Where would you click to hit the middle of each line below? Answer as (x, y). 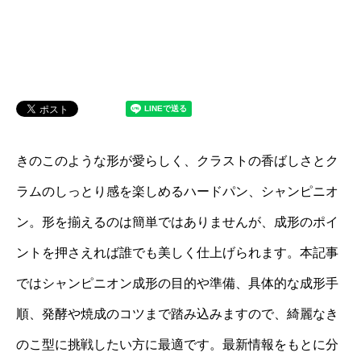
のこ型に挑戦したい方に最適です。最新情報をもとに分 (177, 344)
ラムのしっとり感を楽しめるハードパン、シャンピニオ (177, 191)
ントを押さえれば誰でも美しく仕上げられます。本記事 (177, 253)
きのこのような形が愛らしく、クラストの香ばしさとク (177, 161)
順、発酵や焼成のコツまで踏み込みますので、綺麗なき (177, 314)
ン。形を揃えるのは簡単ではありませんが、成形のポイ (177, 222)
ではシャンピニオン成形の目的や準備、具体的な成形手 (177, 283)
